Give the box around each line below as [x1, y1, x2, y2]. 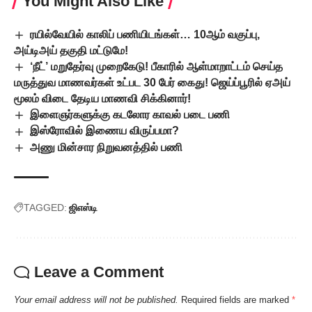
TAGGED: [24, 201, 67, 213]
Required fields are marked [181, 294, 292, 305]
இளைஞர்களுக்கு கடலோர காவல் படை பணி [30, 109, 231, 121]
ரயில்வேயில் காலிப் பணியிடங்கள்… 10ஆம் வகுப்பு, [30, 28, 260, 40]
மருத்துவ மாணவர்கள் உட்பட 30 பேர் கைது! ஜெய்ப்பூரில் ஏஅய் [14, 77, 290, 89]
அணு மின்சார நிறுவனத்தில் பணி [30, 141, 183, 153]
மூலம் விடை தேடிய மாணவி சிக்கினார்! [14, 93, 191, 105]
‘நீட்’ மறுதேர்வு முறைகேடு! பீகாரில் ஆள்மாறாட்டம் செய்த [30, 60, 283, 72]
